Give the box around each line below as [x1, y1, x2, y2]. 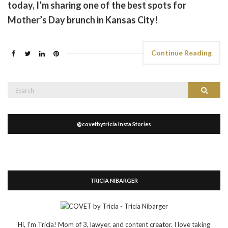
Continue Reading [151, 48, 212, 57]
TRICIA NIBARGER [90, 177, 138, 184]
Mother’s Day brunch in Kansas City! [8, 14, 158, 25]
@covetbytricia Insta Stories [77, 120, 151, 127]
